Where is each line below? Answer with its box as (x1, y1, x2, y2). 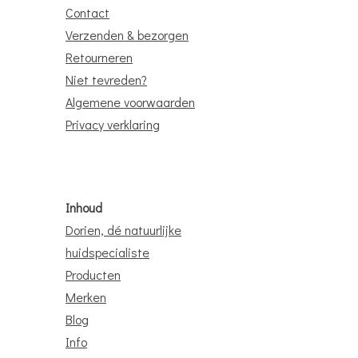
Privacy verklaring (66, 116, 160, 133)
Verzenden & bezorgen (66, 26, 189, 44)
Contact (66, 4, 109, 22)
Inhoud (66, 199, 102, 217)
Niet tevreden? (66, 71, 147, 89)
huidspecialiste (66, 244, 149, 261)
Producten (66, 266, 121, 284)
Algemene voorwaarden (66, 93, 195, 111)
